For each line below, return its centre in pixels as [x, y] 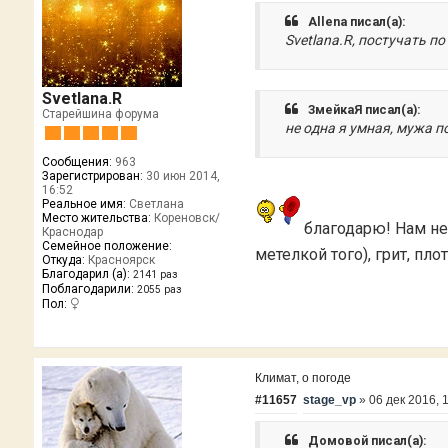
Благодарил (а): [85, 274]
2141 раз [155, 275]
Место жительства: [96, 218]
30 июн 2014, [181, 176]
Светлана [154, 204]
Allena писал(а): [357, 21]
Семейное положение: [106, 246]
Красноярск [119, 260]
